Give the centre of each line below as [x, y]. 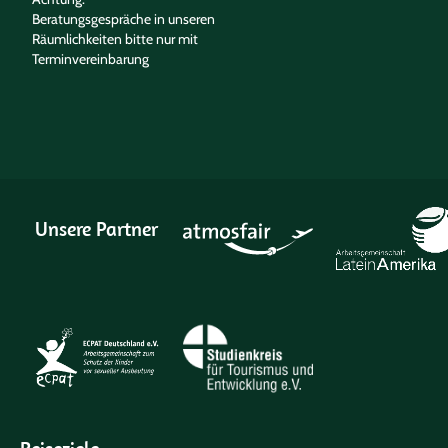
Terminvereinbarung [91, 59]
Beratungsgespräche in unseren [124, 19]
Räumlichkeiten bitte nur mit [115, 39]
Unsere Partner [96, 228]
